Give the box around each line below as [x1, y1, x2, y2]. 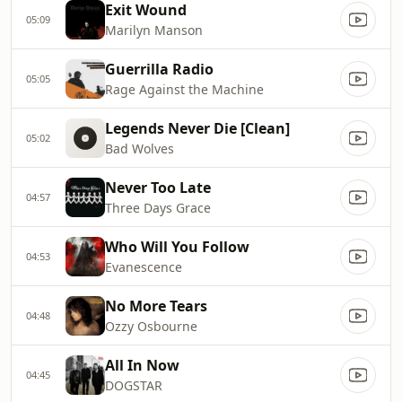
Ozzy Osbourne [105, 318, 197, 335]
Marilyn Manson [105, 22, 203, 39]
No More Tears [105, 296, 207, 316]
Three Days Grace [105, 199, 211, 216]
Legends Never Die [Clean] [105, 118, 290, 138]
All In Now [105, 355, 179, 375]
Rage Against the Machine [105, 81, 264, 98]
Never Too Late [105, 178, 211, 197]
